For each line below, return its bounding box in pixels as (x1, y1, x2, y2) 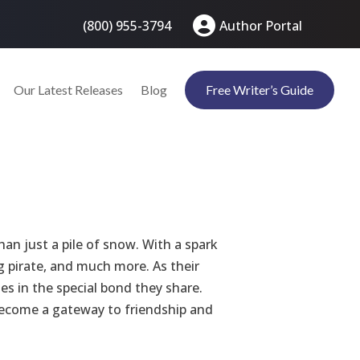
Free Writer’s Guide (206, 82, 313, 97)
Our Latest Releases (14, 82, 123, 97)
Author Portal (219, 17, 302, 35)
